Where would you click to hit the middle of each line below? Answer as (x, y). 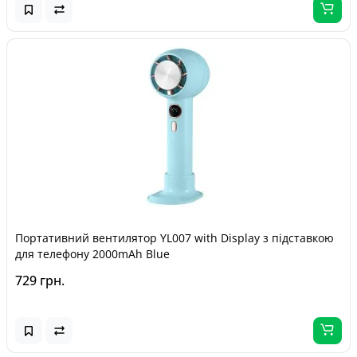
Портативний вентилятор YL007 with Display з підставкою (175, 238)
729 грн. (40, 280)
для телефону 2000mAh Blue (92, 254)
